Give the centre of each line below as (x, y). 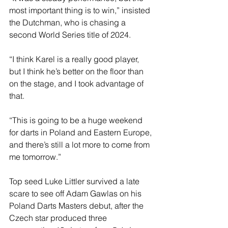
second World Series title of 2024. (70, 35)
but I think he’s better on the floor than (77, 72)
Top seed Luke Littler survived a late (75, 181)
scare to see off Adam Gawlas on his (76, 194)
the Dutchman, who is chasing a (68, 23)
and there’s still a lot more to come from (80, 145)
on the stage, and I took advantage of (77, 84)
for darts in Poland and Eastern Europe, (81, 133)
